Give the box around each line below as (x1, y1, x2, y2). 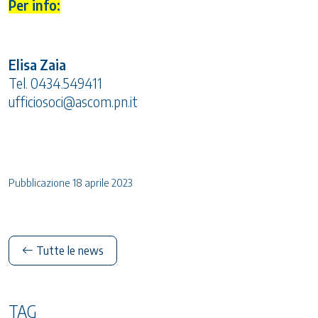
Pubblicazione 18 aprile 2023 (9, 176, 133, 190)
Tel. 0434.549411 (9, 75, 102, 92)
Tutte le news (33, 243, 104, 258)
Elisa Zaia (9, 56, 66, 74)
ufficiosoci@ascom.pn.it (9, 93, 138, 111)
